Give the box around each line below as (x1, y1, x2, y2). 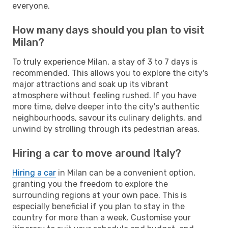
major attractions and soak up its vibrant (12, 79, 168, 89)
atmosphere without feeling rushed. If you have (12, 90, 196, 100)
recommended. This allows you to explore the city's (12, 68, 208, 78)
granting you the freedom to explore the (12, 179, 168, 189)
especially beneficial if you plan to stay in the (12, 201, 185, 211)
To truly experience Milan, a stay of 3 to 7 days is (12, 56, 197, 67)
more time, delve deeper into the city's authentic (12, 101, 199, 111)
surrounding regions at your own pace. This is (12, 190, 187, 200)
